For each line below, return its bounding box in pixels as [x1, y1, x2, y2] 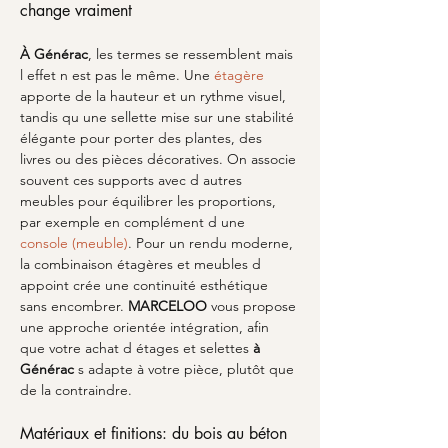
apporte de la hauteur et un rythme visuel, [20, 87, 290, 105]
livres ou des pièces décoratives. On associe [20, 150, 300, 168]
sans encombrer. [20, 297, 128, 315]
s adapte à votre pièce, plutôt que [74, 360, 298, 378]
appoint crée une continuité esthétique [20, 276, 272, 294]
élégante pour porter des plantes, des [20, 129, 266, 147]
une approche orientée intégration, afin [20, 318, 273, 336]
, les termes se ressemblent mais [88, 45, 297, 63]
